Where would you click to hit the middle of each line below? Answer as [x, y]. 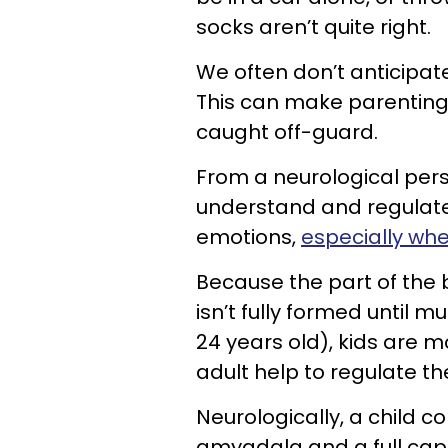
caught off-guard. [287, 131]
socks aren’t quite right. [313, 26]
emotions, [248, 236]
